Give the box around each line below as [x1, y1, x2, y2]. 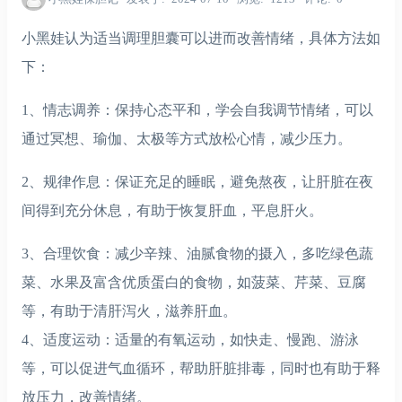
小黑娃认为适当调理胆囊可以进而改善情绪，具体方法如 [22, 30, 380, 46]
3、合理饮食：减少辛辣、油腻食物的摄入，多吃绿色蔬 [22, 245, 373, 261]
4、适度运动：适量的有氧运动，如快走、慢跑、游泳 [22, 331, 359, 347]
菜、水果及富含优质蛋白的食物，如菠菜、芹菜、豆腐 [22, 274, 366, 290]
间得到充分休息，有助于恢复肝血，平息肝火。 [22, 202, 323, 218]
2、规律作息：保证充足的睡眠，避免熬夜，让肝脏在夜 [22, 173, 373, 189]
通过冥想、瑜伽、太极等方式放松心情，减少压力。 [22, 130, 352, 146]
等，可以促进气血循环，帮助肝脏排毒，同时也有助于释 [22, 360, 380, 376]
